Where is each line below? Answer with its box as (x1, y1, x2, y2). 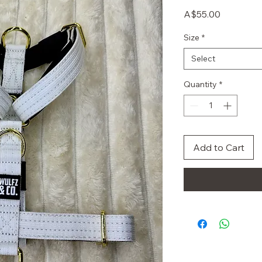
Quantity (184, 78, 217, 89)
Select (191, 53, 215, 64)
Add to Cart (193, 141, 244, 153)
